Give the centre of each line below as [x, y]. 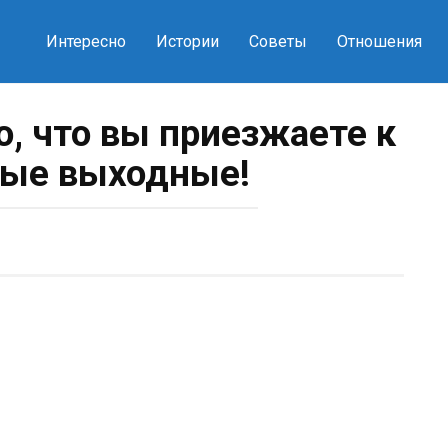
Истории [187, 41]
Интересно [85, 41]
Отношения [379, 41]
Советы [277, 41]
